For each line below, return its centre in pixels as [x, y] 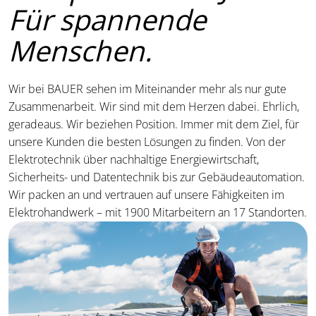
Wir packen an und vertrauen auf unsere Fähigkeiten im [146, 195]
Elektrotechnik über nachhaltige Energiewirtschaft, [134, 159]
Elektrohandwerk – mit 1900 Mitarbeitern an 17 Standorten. [158, 212]
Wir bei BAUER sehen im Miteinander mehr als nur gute [147, 89]
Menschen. [80, 50]
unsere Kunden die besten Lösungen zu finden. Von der [147, 142]
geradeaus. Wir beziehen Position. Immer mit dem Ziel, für [154, 124]
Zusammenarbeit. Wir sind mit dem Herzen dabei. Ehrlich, [154, 107]
